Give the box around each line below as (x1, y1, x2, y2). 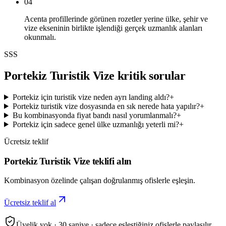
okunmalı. (24, 33, 56, 42)
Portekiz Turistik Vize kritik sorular (4, 69, 186, 82)
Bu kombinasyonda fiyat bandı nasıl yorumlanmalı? (12, 110, 177, 120)
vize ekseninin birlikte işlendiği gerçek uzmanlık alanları (24, 24, 202, 33)
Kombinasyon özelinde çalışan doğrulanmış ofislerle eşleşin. (4, 176, 195, 185)
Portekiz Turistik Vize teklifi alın (4, 155, 132, 166)
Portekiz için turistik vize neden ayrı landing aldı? (12, 92, 169, 101)
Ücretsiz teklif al (4, 198, 56, 207)
